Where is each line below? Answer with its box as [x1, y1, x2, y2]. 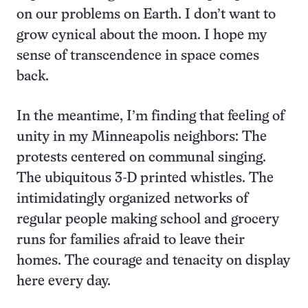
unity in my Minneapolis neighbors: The [16, 131, 267, 144]
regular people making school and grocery [16, 213, 279, 227]
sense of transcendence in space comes [16, 49, 259, 63]
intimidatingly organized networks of [16, 192, 248, 206]
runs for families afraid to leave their [16, 234, 245, 247]
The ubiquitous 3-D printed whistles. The [16, 172, 274, 186]
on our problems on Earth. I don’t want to [16, 8, 276, 22]
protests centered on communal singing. [16, 151, 266, 165]
